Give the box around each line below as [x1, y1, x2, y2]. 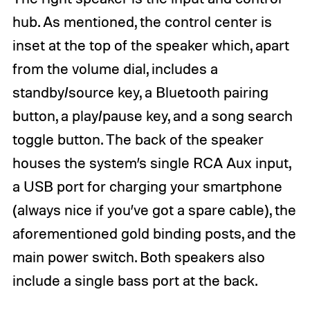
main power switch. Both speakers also [12, 248, 265, 266]
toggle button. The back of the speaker [12, 130, 264, 149]
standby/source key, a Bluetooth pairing [12, 83, 268, 102]
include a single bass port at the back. [12, 271, 257, 290]
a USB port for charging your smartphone [12, 177, 282, 196]
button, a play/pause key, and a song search [12, 107, 293, 125]
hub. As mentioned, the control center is [12, 12, 272, 31]
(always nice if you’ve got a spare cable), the [12, 201, 296, 219]
